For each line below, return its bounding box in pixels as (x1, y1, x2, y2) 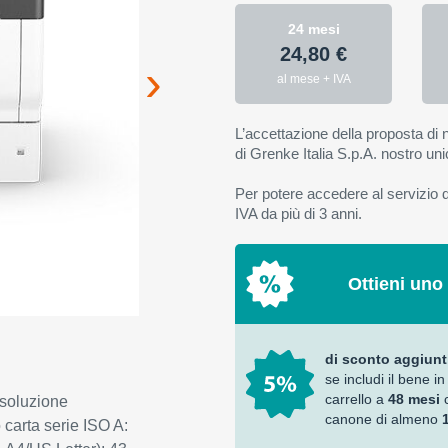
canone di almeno (324, 411, 442, 427)
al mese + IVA (276, 72, 351, 86)
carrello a (324, 391, 388, 407)
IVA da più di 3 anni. (234, 205, 362, 222)
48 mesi (387, 391, 440, 407)
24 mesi (287, 21, 340, 37)
